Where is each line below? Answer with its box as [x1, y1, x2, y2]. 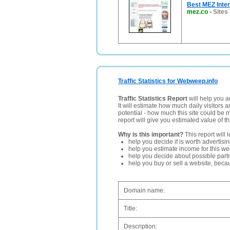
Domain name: [124, 187, 165, 194]
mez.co [187, 8, 208, 15]
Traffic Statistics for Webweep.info [118, 78, 218, 85]
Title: [124, 205, 137, 212]
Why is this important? [118, 131, 183, 138]
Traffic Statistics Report [118, 95, 187, 102]
